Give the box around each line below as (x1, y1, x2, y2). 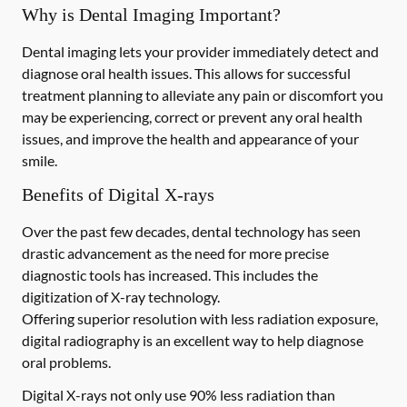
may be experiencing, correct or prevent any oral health (22, 108, 362, 125)
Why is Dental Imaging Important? (22, 5, 281, 25)
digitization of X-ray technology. (22, 288, 220, 305)
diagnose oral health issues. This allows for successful (22, 65, 351, 82)
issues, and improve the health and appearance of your (22, 130, 359, 147)
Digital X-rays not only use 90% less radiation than (22, 386, 335, 403)
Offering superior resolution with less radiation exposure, (22, 310, 378, 327)
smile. (22, 152, 57, 169)
